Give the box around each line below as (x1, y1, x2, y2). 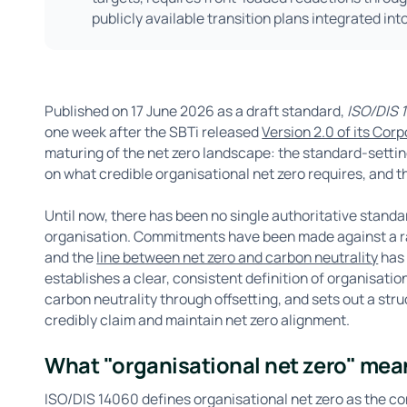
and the (45, 247, 97, 268)
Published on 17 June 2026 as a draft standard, (45, 100, 345, 121)
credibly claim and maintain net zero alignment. (45, 310, 351, 331)
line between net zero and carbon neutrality (96, 247, 379, 268)
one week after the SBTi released (45, 121, 263, 142)
